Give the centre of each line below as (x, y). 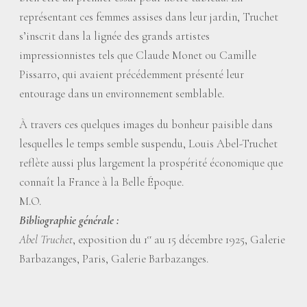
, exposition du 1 (110, 240)
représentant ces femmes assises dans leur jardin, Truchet (149, 17)
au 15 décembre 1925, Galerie (218, 240)
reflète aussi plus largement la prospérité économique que (151, 163)
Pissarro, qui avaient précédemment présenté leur (132, 74)
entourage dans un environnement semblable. (122, 94)
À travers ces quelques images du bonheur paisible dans (146, 124)
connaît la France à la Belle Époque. (101, 182)
